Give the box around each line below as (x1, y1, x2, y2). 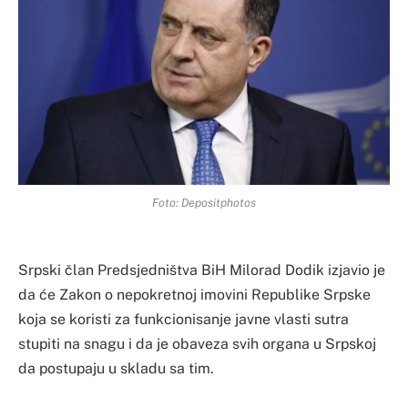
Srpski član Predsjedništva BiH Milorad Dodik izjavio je (18, 261, 385, 280)
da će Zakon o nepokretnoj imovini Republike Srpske (18, 286, 371, 304)
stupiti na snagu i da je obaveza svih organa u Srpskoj (18, 335, 376, 353)
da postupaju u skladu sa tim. (18, 360, 214, 378)
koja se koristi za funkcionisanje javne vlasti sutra (18, 311, 349, 329)
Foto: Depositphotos (152, 196, 256, 210)
